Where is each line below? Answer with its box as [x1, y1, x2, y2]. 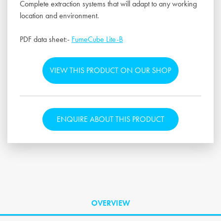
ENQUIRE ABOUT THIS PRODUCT [57, 114, 164, 125]
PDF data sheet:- [20, 34, 72, 45]
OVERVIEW [91, 198, 130, 209]
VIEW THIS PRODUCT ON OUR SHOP [50, 65, 171, 76]
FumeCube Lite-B [72, 34, 123, 45]
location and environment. [20, 10, 99, 21]
